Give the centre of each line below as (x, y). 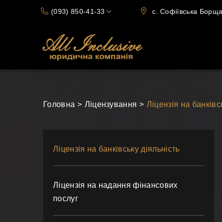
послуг (66, 198)
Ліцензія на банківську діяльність (116, 149)
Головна (59, 104)
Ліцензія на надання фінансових (115, 185)
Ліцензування (111, 104)
